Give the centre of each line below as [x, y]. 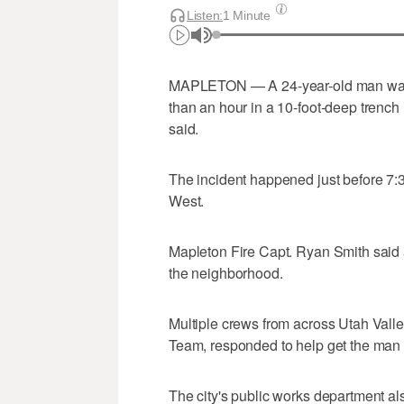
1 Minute [247, 15]
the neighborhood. [226, 272]
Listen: [205, 15]
